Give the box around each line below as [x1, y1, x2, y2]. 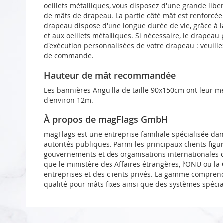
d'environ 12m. [44, 95, 93, 105]
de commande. [44, 50, 94, 60]
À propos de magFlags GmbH [44, 113, 168, 125]
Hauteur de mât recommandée [44, 69, 176, 81]
